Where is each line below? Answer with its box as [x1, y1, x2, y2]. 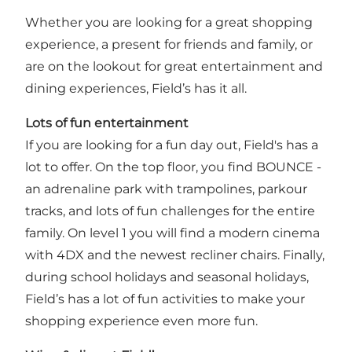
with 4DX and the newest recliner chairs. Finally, [25, 247, 324, 262]
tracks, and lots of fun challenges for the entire [25, 203, 315, 218]
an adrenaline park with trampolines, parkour [25, 181, 307, 196]
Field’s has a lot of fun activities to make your [25, 291, 305, 306]
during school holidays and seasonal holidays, [25, 269, 309, 284]
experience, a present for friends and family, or [25, 36, 313, 52]
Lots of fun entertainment [25, 115, 189, 130]
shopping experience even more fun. [25, 313, 258, 328]
